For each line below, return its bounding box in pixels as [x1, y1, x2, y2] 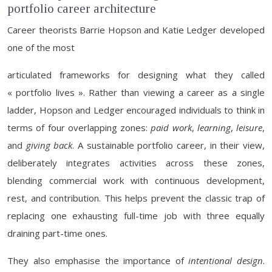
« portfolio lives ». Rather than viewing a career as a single [7, 86, 265, 98]
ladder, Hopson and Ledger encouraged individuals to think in [7, 104, 265, 116]
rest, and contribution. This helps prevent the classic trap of [7, 192, 265, 204]
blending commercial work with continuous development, [7, 174, 265, 186]
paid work [151, 121, 192, 134]
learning [197, 121, 231, 134]
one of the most [7, 41, 75, 53]
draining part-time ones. [7, 227, 107, 239]
